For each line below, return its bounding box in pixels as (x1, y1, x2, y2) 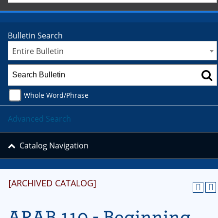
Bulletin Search (8, 30, 63, 41)
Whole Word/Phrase (24, 90, 89, 100)
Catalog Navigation (19, 140, 89, 151)
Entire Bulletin (12, 46, 64, 56)
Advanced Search (8, 113, 71, 124)
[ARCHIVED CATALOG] (8, 177, 96, 189)
